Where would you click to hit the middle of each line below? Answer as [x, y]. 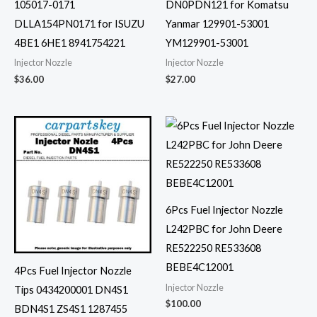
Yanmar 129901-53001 [217, 24]
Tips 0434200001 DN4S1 [71, 290]
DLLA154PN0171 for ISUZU [79, 24]
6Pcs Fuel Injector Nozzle [224, 210]
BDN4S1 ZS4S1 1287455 [71, 309]
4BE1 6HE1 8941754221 [70, 43]
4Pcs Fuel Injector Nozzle [73, 271]
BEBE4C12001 [200, 267]
